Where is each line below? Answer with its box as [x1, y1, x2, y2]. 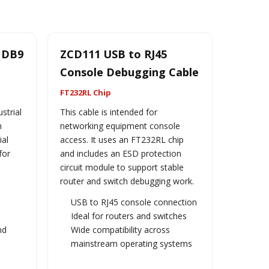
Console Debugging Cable [59, 65, 199, 79]
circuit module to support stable [59, 162, 184, 173]
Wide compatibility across [70, 224, 170, 235]
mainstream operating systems [70, 238, 192, 249]
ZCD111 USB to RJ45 [59, 47, 167, 61]
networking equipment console [59, 120, 180, 131]
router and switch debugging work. [59, 175, 194, 187]
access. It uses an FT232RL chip [59, 134, 184, 145]
